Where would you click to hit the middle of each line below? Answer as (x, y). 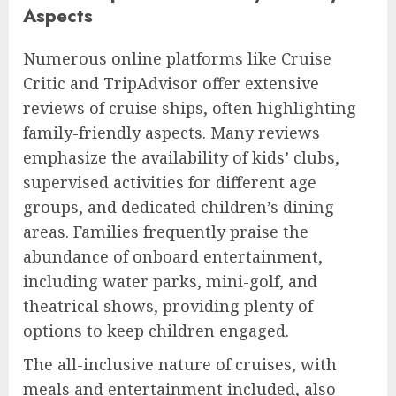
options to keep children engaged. (156, 331)
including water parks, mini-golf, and (170, 282)
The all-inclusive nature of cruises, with (180, 365)
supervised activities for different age (170, 183)
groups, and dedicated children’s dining (179, 207)
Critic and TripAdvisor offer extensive (171, 84)
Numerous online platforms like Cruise (177, 59)
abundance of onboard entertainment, (173, 257)
